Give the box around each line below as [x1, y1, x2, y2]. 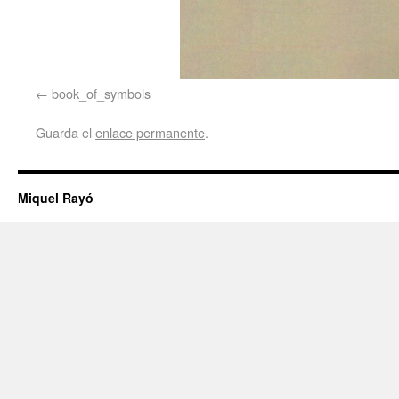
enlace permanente [95, 123, 205, 142]
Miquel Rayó [18, 189, 94, 208]
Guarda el [36, 123, 95, 142]
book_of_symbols [52, 84, 151, 103]
